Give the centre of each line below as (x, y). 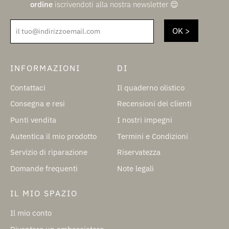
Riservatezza (139, 152)
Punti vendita (33, 120)
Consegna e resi (38, 104)
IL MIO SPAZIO (44, 193)
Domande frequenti (44, 168)
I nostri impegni (145, 120)
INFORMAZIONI (45, 68)
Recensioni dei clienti (154, 104)
